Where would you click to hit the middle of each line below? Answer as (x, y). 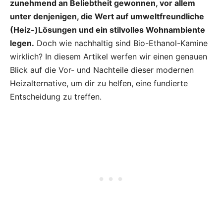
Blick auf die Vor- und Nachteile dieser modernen (102, 70)
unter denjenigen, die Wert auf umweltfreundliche (107, 17)
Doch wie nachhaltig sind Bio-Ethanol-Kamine (121, 43)
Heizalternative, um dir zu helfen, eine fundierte (99, 83)
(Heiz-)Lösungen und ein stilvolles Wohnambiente (108, 30)
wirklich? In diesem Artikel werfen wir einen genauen (109, 57)
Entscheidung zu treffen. (56, 97)
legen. (22, 43)
